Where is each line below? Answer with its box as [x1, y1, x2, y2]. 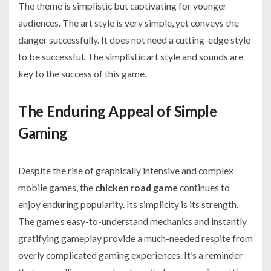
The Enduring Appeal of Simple [18, 102, 217, 120]
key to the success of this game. [18, 68, 146, 80]
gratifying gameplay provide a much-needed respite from [18, 232, 253, 244]
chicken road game [95, 181, 178, 194]
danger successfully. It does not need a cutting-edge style [18, 34, 250, 46]
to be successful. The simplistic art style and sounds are [18, 51, 243, 63]
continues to [178, 181, 230, 194]
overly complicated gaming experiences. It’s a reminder [18, 249, 243, 261]
